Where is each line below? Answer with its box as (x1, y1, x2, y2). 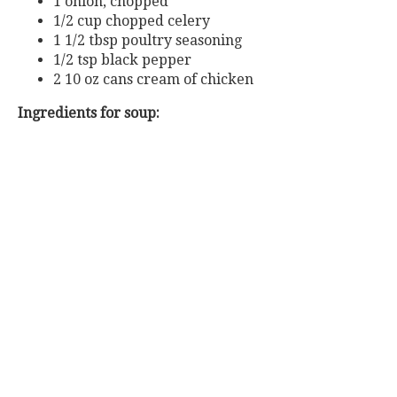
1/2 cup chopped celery (53, 12, 210, 30)
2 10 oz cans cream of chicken (53, 71, 253, 89)
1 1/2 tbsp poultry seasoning (53, 32, 242, 50)
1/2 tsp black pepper (53, 51, 191, 69)
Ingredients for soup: (18, 105, 160, 122)
